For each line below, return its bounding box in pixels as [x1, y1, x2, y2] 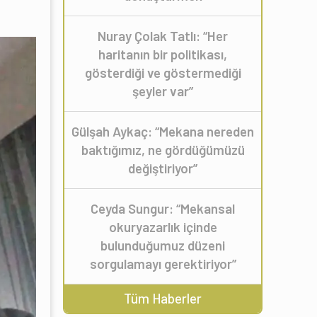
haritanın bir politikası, [98, 45, 227, 62]
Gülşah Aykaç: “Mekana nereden [71, 122, 254, 139]
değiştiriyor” [128, 159, 197, 176]
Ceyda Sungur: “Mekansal [91, 200, 235, 217]
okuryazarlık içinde [108, 218, 217, 235]
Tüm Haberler [124, 289, 202, 306]
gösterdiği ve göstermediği [84, 64, 241, 81]
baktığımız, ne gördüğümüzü [81, 141, 245, 158]
